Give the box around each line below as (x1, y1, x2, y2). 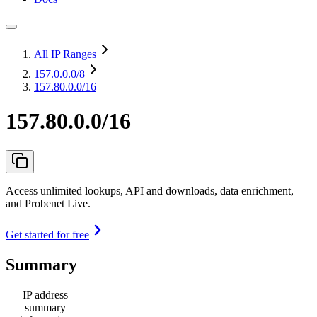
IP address (23, 288, 68, 301)
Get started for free (6, 228, 89, 241)
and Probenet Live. (6, 197, 91, 209)
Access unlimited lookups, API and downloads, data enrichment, (6, 184, 294, 197)
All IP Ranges (34, 48, 96, 60)
